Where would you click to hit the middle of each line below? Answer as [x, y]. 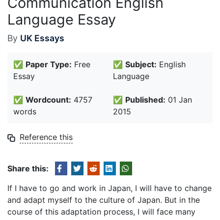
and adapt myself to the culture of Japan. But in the [104, 200]
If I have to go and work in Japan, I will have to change [110, 188]
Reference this [46, 137]
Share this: [28, 168]
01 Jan [179, 100]
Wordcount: [48, 100]
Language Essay [62, 19]
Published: [145, 100]
